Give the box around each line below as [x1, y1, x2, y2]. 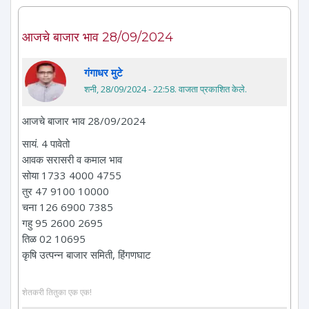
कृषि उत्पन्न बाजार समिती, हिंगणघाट [22, 248, 151, 262]
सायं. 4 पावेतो [22, 137, 70, 151]
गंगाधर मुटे [84, 66, 123, 80]
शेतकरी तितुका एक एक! [22, 286, 92, 297]
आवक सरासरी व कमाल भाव [22, 152, 122, 167]
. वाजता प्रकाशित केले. [175, 83, 247, 96]
